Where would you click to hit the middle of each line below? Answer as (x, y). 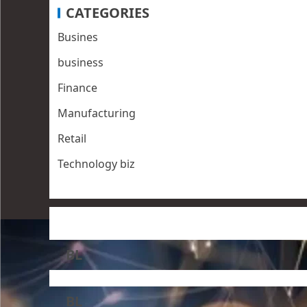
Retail (72, 139)
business (81, 63)
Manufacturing (97, 113)
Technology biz (96, 164)
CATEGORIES (108, 13)
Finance (77, 88)
